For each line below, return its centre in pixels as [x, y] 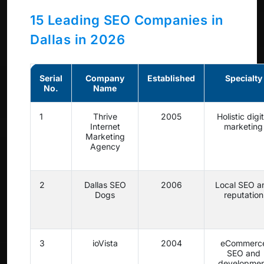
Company [105, 78]
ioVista [105, 243]
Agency [105, 147]
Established [171, 78]
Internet [105, 127]
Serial [51, 78]
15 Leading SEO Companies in [127, 20]
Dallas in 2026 [77, 40]
